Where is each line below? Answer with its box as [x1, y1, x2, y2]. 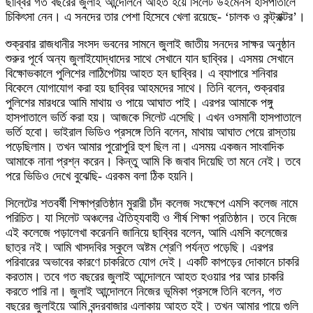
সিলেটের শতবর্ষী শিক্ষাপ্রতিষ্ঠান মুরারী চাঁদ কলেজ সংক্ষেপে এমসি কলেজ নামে [6, 196, 298, 210]
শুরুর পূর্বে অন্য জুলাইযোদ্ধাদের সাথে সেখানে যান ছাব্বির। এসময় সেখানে [6, 52, 293, 66]
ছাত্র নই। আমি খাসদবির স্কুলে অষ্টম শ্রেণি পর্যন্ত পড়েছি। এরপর [6, 240, 273, 254]
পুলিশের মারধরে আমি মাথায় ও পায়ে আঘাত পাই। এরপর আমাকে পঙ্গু [6, 96, 272, 110]
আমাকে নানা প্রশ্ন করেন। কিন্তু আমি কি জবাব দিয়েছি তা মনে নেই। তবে [6, 154, 300, 168]
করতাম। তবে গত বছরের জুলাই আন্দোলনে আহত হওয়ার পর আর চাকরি [6, 270, 284, 284]
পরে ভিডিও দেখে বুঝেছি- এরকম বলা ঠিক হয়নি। [6, 169, 195, 183]
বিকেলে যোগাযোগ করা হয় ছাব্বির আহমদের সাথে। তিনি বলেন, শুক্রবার [6, 81, 284, 95]
